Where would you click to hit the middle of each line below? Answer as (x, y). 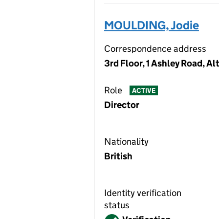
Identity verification (143, 193)
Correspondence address (155, 49)
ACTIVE (143, 91)
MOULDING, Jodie (152, 25)
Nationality (126, 142)
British (118, 156)
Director (122, 105)
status (117, 205)
